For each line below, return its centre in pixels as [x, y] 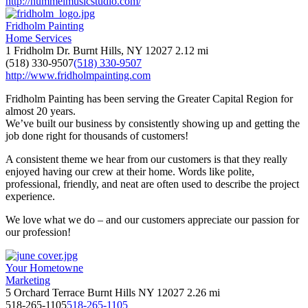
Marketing [28, 280]
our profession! [38, 232]
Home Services [38, 38]
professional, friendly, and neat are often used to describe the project [152, 184]
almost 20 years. [41, 111]
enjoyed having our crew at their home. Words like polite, [130, 171]
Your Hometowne [44, 267]
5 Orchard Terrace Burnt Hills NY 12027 [95, 292]
